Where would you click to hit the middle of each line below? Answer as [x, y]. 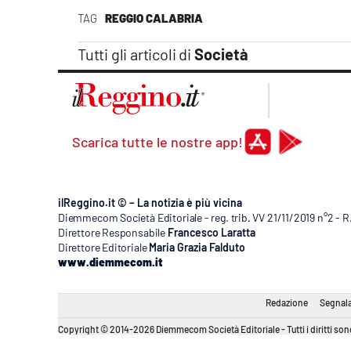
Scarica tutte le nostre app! [157, 142]
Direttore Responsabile [112, 233]
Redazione [287, 303]
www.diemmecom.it [110, 262]
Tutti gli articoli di [136, 54]
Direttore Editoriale [103, 248]
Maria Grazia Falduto [197, 248]
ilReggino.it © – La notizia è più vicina [150, 203]
